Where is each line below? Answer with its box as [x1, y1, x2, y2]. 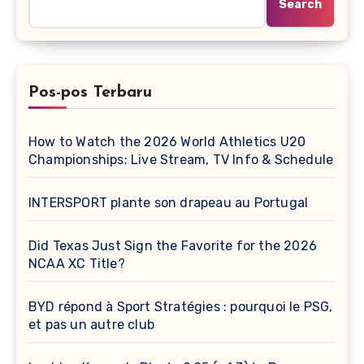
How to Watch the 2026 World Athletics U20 [28, 133, 306, 149]
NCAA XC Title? [28, 255, 125, 271]
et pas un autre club [28, 316, 154, 332]
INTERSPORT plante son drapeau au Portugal [28, 194, 309, 210]
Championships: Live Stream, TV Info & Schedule [28, 151, 334, 167]
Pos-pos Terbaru [28, 84, 152, 101]
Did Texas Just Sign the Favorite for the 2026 [28, 237, 318, 253]
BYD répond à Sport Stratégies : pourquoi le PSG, [28, 298, 333, 314]
